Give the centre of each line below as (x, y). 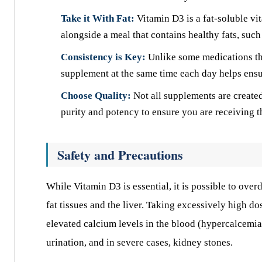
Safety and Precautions (120, 155)
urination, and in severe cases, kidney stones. (139, 242)
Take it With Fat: (98, 18)
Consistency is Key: (103, 57)
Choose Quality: (96, 96)
